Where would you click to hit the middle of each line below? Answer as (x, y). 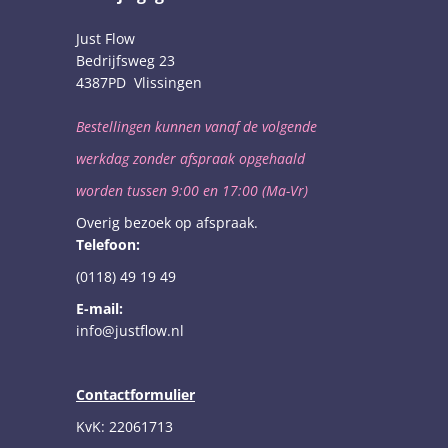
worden (101, 191)
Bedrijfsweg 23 (125, 61)
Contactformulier (135, 395)
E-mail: (99, 309)
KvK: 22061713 (124, 427)
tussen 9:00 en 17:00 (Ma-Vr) (217, 191)
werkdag (104, 159)
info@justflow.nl (130, 331)
